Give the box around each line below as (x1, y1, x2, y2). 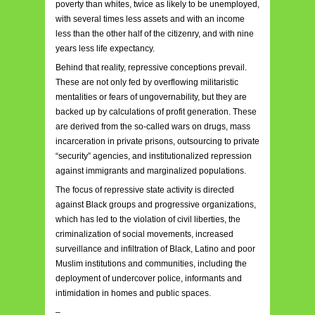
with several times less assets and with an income (56, 14, 245, 25)
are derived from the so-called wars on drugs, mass (56, 122, 250, 132)
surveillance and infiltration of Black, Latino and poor (56, 244, 255, 255)
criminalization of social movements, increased (56, 229, 233, 240)
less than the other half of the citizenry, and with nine (56, 29, 254, 39)
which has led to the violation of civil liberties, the (56, 214, 240, 225)
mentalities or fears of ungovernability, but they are (56, 92, 247, 103)
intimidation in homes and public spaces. (56, 288, 211, 299)
